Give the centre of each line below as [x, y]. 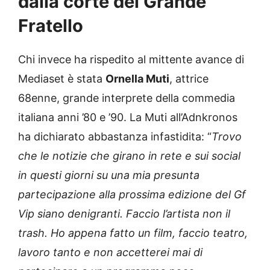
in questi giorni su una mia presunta [109, 175]
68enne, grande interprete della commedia [127, 98]
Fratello [51, 26]
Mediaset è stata [62, 79]
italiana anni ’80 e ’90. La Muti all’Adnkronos [128, 118]
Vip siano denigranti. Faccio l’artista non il [124, 214]
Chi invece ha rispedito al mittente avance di [131, 60]
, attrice [189, 79]
